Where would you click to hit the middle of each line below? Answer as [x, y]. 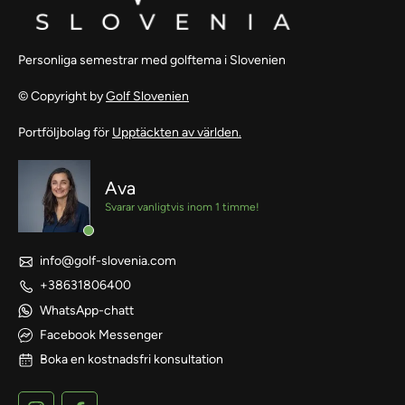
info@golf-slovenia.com [108, 260]
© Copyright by [62, 96]
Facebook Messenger [101, 334]
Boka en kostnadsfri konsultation [132, 359]
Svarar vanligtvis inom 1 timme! [182, 207]
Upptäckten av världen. [177, 132]
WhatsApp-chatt [87, 310]
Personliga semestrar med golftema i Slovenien [152, 60]
